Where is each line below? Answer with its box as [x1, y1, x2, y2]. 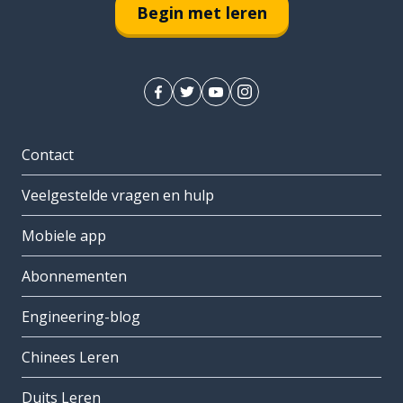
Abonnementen [22, 266, 127, 287]
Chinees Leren [22, 347, 119, 368]
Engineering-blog [22, 307, 140, 327]
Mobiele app [22, 226, 106, 246]
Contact [22, 145, 74, 166]
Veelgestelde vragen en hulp [22, 185, 214, 206]
